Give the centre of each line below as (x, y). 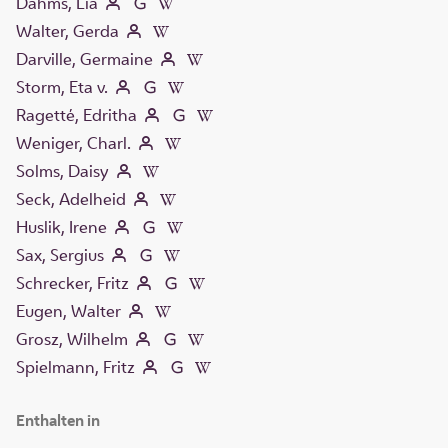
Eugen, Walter (68, 311)
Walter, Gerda (67, 31)
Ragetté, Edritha (76, 115)
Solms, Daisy (62, 171)
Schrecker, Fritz (72, 283)
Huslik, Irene (61, 227)
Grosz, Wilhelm (72, 339)
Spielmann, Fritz (75, 367)
